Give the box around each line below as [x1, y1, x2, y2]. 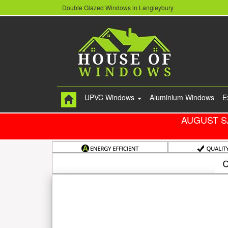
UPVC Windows [84, 92, 136, 103]
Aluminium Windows [150, 92, 214, 103]
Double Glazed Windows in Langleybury [62, 3, 174, 12]
